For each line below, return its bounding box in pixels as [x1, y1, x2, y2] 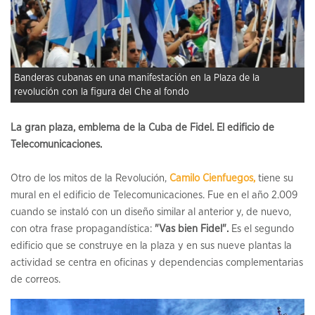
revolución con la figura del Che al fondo [14, 87, 189, 98]
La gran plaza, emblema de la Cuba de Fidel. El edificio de [11, 122, 274, 134]
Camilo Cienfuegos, [169, 173, 255, 184]
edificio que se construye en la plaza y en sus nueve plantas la [11, 240, 292, 252]
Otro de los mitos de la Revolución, [11, 173, 169, 184]
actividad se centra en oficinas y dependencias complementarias [11, 257, 303, 269]
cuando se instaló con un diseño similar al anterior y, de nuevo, [11, 207, 291, 218]
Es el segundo [229, 224, 294, 235]
